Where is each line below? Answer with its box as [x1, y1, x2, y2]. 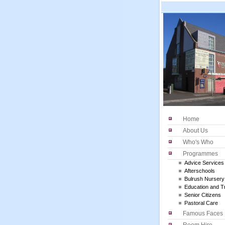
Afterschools [184, 168, 215, 174]
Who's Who [183, 139, 213, 146]
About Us [183, 127, 208, 134]
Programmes [183, 150, 218, 157]
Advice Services [184, 160, 224, 166]
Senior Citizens [184, 192, 221, 198]
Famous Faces [183, 210, 223, 217]
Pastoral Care [184, 200, 218, 206]
